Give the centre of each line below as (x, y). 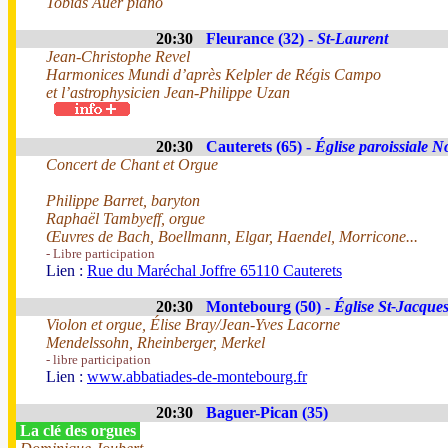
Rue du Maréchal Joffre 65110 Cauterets (214, 270)
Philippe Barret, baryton (123, 200)
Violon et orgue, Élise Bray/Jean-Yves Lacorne (193, 324)
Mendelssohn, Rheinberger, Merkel (155, 342)
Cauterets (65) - (260, 146)
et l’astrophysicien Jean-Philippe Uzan (168, 92)
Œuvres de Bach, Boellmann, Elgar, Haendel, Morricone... (232, 236)
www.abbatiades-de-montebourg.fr (197, 376)
